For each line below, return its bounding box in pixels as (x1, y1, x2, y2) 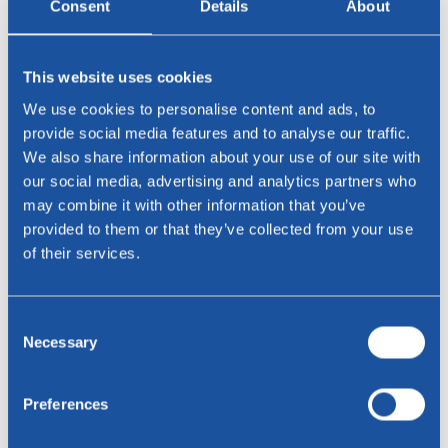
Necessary (23, 333, 97, 350)
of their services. (23, 244, 140, 261)
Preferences (23, 395, 109, 412)
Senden (51, 391, 102, 410)
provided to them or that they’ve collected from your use (23, 220, 413, 237)
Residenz (35, 160, 89, 177)
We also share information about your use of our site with (23, 148, 421, 165)
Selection (7, 337, 68, 354)
